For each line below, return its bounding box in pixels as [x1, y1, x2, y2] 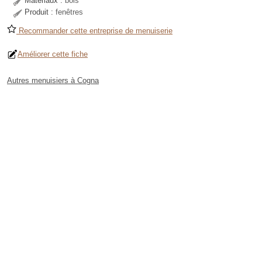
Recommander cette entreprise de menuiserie [16, 26, 173, 36]
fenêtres [56, 8, 83, 17]
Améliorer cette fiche [18, 50, 88, 59]
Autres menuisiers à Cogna [7, 76, 99, 85]
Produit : [25, 8, 56, 17]
